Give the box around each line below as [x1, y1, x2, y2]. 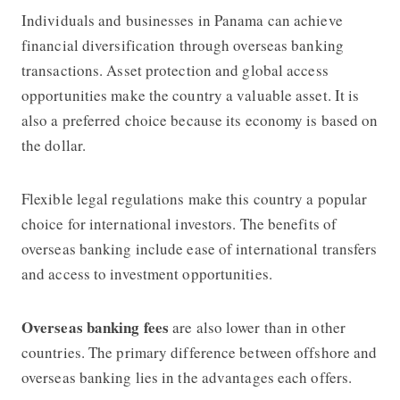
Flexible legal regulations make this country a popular [21, 187, 368, 209]
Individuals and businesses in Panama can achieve [21, 9, 343, 30]
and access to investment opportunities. [21, 262, 272, 284]
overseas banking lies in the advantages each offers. [21, 366, 353, 387]
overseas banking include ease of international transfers [21, 237, 378, 259]
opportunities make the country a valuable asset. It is [21, 84, 360, 105]
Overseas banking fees [21, 315, 170, 338]
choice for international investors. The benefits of [21, 212, 337, 234]
